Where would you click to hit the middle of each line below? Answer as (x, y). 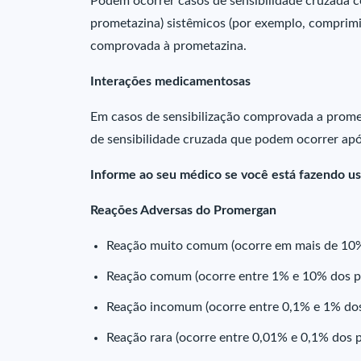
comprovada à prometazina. (168, 46)
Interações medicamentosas (170, 81)
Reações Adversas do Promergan (183, 210)
